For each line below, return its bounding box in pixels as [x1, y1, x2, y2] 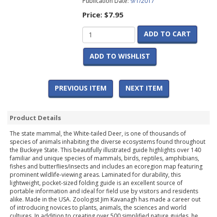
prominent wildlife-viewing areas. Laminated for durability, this [10, 170, 181, 179]
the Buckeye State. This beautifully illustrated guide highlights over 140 [10, 146, 201, 155]
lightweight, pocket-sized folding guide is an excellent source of [10, 179, 183, 187]
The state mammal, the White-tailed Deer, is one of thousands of [10, 129, 186, 138]
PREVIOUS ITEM [54, 83, 107, 93]
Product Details [10, 113, 61, 123]
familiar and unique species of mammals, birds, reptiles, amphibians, [10, 154, 199, 163]
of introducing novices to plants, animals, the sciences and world [10, 203, 186, 212]
